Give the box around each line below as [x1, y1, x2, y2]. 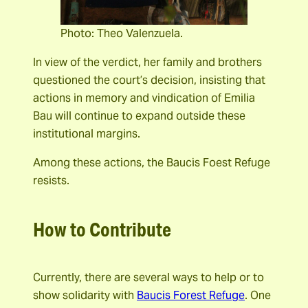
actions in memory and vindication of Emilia [33, 90, 255, 105]
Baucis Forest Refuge [137, 288, 245, 303]
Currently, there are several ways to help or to [33, 270, 264, 285]
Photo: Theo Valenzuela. [60, 25, 183, 41]
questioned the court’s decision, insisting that [33, 72, 265, 87]
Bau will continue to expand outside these [33, 108, 245, 123]
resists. [33, 173, 69, 188]
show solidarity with [33, 288, 137, 303]
